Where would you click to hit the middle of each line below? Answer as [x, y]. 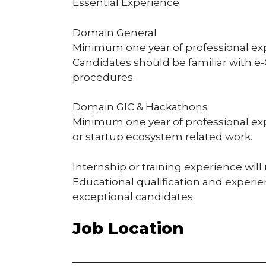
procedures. [104, 77]
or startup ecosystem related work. [162, 137]
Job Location [128, 229]
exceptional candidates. [134, 196]
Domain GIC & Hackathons [140, 107]
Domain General [115, 32]
